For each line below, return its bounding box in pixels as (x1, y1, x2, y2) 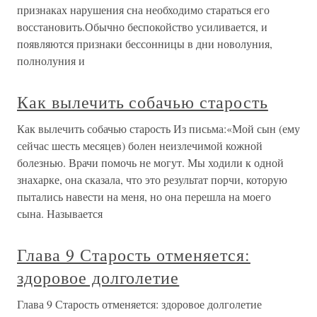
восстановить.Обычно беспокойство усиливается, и (17, 19, 267, 35)
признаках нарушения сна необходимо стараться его (17, 2, 270, 18)
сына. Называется (17, 206, 103, 221)
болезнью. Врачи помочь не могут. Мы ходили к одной (17, 155, 284, 171)
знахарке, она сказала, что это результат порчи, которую (17, 172, 287, 188)
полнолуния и (17, 53, 85, 69)
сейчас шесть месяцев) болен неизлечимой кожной (17, 138, 263, 154)
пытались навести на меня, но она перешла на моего (17, 189, 271, 204)
